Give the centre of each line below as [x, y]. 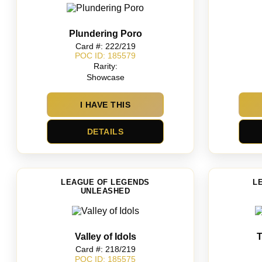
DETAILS [105, 132]
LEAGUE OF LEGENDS [105, 182]
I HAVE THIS [105, 105]
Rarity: [105, 66]
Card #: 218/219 [105, 249]
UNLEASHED [105, 191]
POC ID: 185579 [105, 56]
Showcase [105, 77]
